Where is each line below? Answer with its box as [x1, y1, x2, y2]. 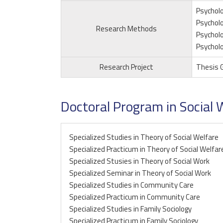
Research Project [100, 61, 153, 73]
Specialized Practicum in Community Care [69, 191, 200, 203]
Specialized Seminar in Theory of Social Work [69, 167, 211, 179]
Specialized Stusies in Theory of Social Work [69, 155, 210, 167]
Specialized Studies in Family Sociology [69, 203, 192, 215]
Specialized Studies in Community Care [69, 179, 194, 191]
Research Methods [96, 23, 157, 35]
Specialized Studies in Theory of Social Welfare [69, 131, 219, 143]
